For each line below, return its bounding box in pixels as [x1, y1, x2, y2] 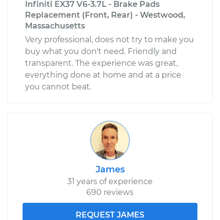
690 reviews [86, 187, 134, 197]
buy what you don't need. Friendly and [25, 46, 177, 56]
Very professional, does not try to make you [25, 34, 194, 44]
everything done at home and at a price [25, 70, 181, 80]
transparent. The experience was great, [25, 58, 178, 68]
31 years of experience [67, 176, 153, 186]
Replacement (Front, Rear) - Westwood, [25, 10, 185, 20]
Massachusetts [25, 21, 85, 30]
